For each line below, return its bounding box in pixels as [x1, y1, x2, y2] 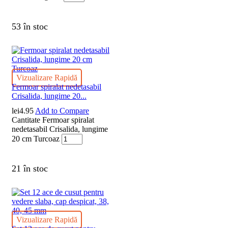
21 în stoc [12, 163, 48, 174]
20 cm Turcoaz [12, 134, 60, 143]
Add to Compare [35, 106, 89, 115]
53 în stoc [12, 21, 48, 32]
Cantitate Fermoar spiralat [12, 115, 94, 124]
